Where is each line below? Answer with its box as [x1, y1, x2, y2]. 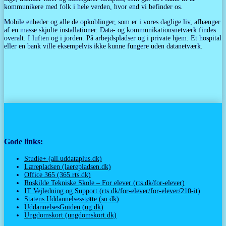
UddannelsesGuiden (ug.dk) [24, 203, 103, 211]
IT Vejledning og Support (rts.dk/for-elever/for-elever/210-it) [24, 187, 200, 195]
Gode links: [4, 136, 43, 146]
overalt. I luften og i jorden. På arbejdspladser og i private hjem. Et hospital [4, 34, 221, 42]
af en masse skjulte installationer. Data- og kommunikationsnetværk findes [4, 26, 216, 34]
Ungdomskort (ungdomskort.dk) [24, 211, 117, 219]
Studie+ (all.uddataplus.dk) [24, 155, 102, 163]
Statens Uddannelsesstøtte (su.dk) [24, 195, 119, 203]
